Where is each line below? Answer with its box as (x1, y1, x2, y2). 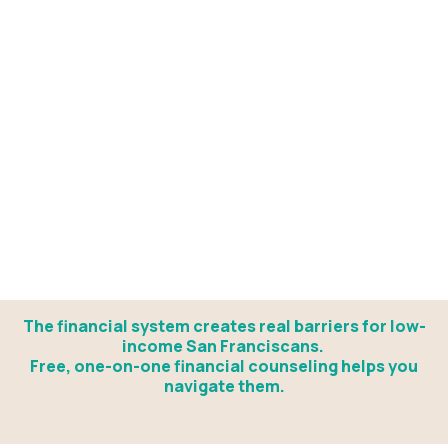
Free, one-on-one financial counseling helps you (30, 355, 418, 378)
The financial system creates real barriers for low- (22, 315, 426, 338)
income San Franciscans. (121, 335, 327, 358)
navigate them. (163, 375, 285, 398)
